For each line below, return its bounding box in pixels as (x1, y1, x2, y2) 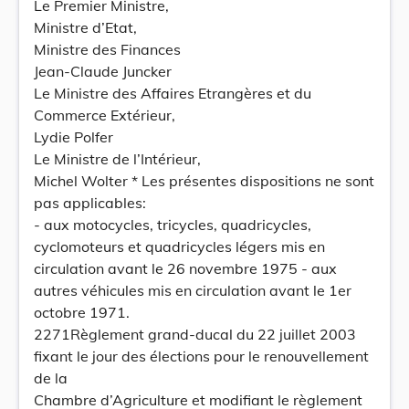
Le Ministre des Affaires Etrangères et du (34, 84, 311, 102)
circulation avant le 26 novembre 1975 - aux (34, 259, 337, 278)
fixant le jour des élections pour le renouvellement (34, 347, 369, 365)
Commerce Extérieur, (34, 106, 175, 124)
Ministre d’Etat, (34, 18, 137, 37)
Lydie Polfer (34, 128, 113, 146)
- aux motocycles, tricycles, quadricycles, (34, 215, 311, 234)
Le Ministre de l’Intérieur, (34, 150, 201, 168)
